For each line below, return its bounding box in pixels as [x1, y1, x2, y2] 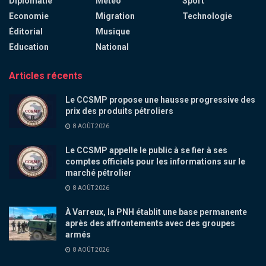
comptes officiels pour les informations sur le [65, 156, 245, 166]
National [96, 42, 129, 52]
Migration [96, 11, 135, 21]
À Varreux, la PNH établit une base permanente [65, 207, 247, 217]
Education [9, 42, 49, 52]
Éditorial [9, 26, 43, 36]
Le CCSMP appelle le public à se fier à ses [65, 145, 227, 155]
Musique [96, 26, 130, 36]
